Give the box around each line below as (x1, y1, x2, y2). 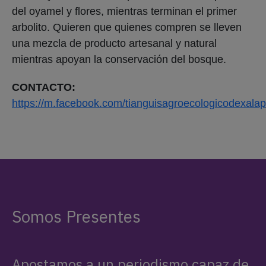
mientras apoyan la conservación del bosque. (12, 53, 229, 65)
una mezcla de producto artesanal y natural (12, 37, 217, 49)
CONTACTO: (12, 81, 75, 93)
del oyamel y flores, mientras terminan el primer (12, 5, 237, 17)
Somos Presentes (12, 205, 141, 227)
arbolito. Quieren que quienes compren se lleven (12, 21, 242, 33)
